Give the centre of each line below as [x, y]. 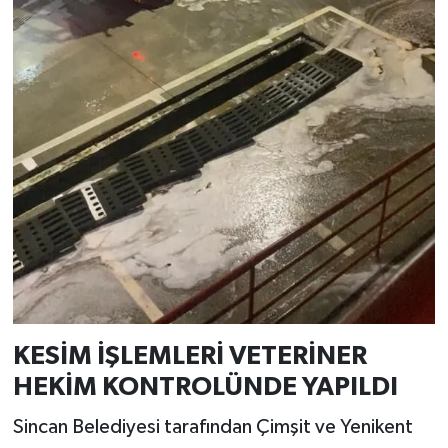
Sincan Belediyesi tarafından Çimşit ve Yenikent [212, 426]
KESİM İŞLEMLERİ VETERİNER [189, 356]
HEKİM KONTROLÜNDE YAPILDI [205, 387]
